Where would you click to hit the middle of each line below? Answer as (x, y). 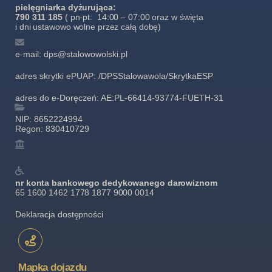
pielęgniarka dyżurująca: (66, 7)
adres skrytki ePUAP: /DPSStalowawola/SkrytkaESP (114, 76)
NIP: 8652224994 (49, 119)
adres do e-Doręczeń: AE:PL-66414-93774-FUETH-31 (119, 97)
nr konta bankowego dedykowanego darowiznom (116, 182)
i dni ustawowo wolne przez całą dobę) (88, 26)
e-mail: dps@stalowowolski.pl (71, 54)
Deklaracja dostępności (59, 214)
